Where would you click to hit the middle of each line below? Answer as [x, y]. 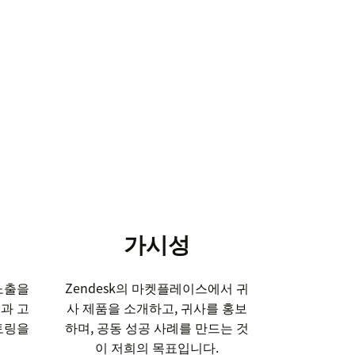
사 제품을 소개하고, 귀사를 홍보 [157, 308]
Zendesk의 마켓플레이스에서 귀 [157, 288]
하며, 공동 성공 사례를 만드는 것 [157, 328]
